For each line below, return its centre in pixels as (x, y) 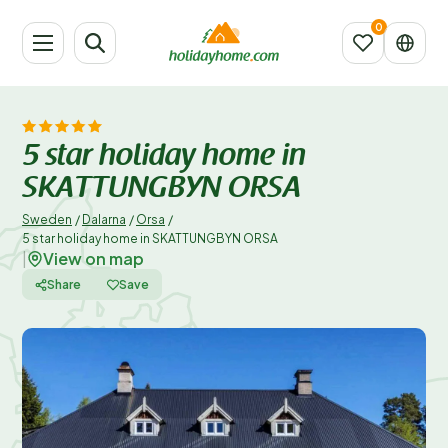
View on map (93, 258)
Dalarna (104, 219)
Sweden (47, 219)
